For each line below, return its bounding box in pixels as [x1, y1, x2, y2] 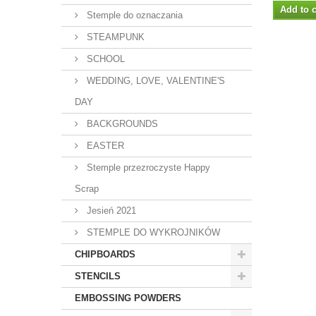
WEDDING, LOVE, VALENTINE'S [84, 75, 225, 86]
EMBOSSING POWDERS [75, 293, 181, 303]
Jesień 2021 [84, 205, 136, 216]
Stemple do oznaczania [84, 10, 183, 20]
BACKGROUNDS [84, 119, 158, 129]
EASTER [84, 140, 124, 151]
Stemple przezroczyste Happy [84, 162, 210, 173]
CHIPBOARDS [75, 249, 135, 260]
